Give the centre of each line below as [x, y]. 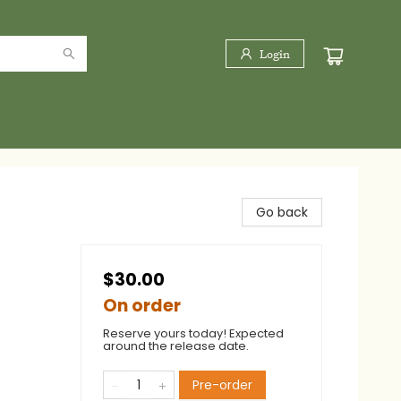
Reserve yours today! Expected [193, 333]
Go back [282, 212]
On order [142, 306]
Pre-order [222, 385]
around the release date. [176, 346]
